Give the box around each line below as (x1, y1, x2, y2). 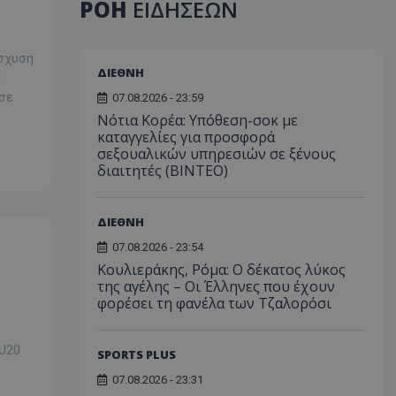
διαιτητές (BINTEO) (96, 161, 228, 180)
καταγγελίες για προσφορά (96, 127, 275, 147)
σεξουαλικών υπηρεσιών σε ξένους (96, 144, 336, 164)
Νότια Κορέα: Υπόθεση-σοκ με (96, 110, 298, 130)
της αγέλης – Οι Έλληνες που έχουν (96, 277, 335, 296)
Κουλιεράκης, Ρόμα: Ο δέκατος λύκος (96, 260, 346, 279)
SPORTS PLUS (96, 346, 176, 362)
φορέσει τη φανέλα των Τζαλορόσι (96, 293, 331, 313)
